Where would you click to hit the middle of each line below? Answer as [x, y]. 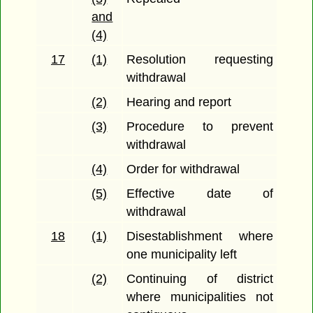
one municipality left [182, 255]
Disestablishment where [200, 236]
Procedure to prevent [200, 127]
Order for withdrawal [183, 169]
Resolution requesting [200, 60]
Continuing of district [200, 279]
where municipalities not [200, 297]
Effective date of [200, 194]
